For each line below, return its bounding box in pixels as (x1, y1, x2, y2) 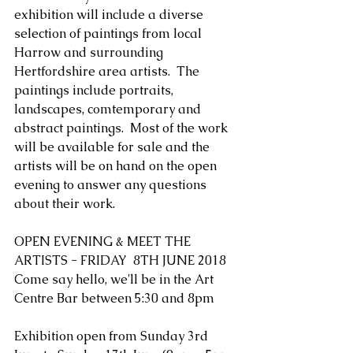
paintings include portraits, (14, 82, 176, 99)
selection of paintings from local (14, 25, 205, 43)
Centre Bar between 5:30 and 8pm (14, 290, 214, 307)
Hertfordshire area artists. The (14, 63, 203, 80)
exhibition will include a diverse (14, 6, 206, 24)
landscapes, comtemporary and (14, 101, 204, 118)
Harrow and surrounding (14, 44, 166, 61)
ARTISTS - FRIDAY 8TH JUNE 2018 (14, 252, 229, 269)
